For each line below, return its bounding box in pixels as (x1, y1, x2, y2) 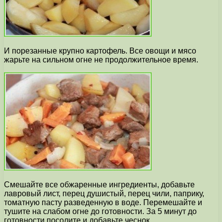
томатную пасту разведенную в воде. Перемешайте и (4, 198, 202, 207)
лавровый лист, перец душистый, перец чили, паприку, (4, 189, 204, 198)
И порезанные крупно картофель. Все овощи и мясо (4, 47, 196, 55)
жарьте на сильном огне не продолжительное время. (4, 55, 198, 64)
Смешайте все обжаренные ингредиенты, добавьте (4, 180, 195, 189)
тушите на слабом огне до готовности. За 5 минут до (4, 207, 197, 216)
